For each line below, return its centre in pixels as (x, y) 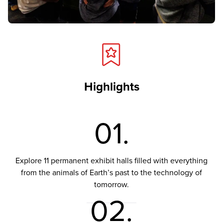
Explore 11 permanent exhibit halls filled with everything (111, 161)
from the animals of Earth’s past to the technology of (111, 173)
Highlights (111, 87)
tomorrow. (111, 185)
